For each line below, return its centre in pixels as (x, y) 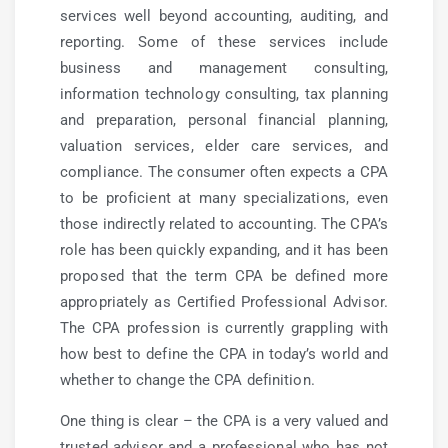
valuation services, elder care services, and (224, 146)
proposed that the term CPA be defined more (224, 276)
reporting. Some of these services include (224, 42)
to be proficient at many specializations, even (224, 198)
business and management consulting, (224, 68)
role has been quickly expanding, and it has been (224, 250)
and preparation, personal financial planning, (224, 120)
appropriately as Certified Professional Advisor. (224, 302)
